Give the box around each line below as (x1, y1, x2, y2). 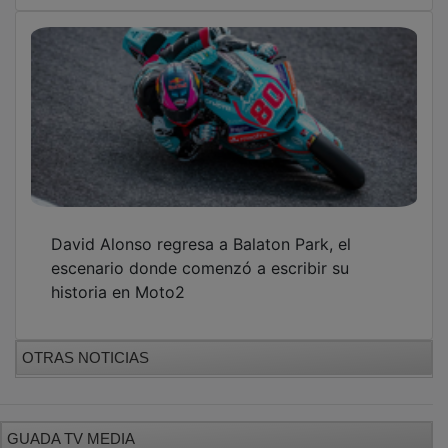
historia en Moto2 (51, 268, 185, 289)
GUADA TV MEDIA (7, 416, 135, 434)
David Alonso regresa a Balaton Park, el (51, 220, 351, 241)
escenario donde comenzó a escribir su (51, 244, 349, 265)
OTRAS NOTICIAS (22, 335, 149, 353)
